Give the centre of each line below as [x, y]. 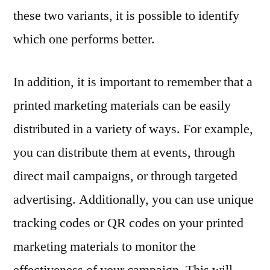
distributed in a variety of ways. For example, [133, 129]
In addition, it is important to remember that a [133, 82]
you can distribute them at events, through [124, 152]
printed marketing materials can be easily [122, 105]
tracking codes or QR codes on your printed [128, 223]
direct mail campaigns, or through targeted [125, 176]
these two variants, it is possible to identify [126, 15]
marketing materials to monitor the [105, 246]
